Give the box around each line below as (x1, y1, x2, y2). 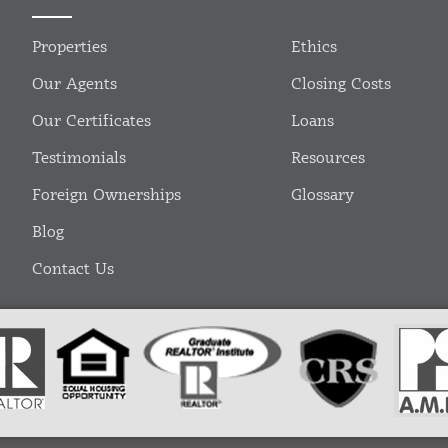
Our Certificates (32, 112, 152, 132)
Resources (290, 149, 365, 169)
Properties (32, 38, 108, 58)
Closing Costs (290, 75, 391, 95)
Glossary (290, 186, 354, 206)
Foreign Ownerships (32, 186, 182, 206)
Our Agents (32, 75, 118, 95)
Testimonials (32, 149, 127, 169)
